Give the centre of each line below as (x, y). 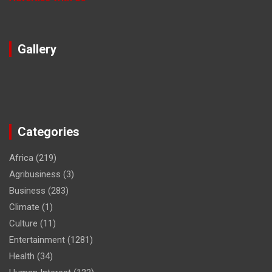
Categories (49, 131)
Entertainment (37, 240)
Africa (21, 158)
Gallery (37, 49)
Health (22, 256)
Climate (24, 207)
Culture (23, 223)
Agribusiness (35, 174)
